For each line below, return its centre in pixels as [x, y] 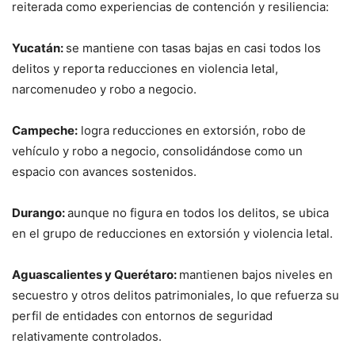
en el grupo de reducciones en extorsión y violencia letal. [172, 233]
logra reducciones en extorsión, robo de [192, 130]
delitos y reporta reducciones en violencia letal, [145, 68]
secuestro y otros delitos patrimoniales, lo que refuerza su [176, 295]
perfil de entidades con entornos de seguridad [142, 315]
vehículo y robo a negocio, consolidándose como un [157, 151]
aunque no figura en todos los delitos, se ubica [198, 212]
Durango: [40, 212]
